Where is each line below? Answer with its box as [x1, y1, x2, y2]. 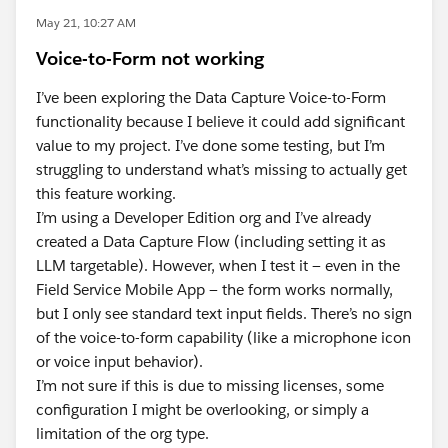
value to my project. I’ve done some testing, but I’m [36, 136, 385, 155]
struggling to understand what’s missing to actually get [36, 160, 407, 179]
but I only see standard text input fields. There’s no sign [36, 304, 412, 323]
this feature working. [36, 184, 176, 203]
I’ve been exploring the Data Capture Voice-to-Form [36, 88, 386, 107]
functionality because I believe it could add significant [36, 112, 405, 131]
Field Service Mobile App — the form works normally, [36, 280, 393, 299]
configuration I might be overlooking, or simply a [36, 400, 369, 419]
